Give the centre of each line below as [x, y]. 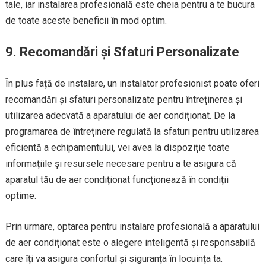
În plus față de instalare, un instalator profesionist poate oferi [132, 83]
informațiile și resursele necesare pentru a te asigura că [121, 164]
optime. [20, 196]
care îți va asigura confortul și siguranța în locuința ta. [114, 259]
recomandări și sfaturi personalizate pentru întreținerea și [123, 99]
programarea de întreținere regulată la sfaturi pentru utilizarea [132, 132]
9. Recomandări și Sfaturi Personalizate [122, 52]
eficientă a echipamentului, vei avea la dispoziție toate [117, 148]
